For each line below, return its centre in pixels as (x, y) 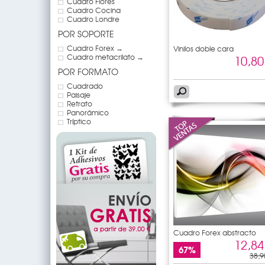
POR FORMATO (88, 71)
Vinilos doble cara (203, 48)
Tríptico (79, 121)
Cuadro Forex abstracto (215, 232)
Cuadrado (85, 85)
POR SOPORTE (86, 33)
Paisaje (79, 94)
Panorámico (88, 112)
